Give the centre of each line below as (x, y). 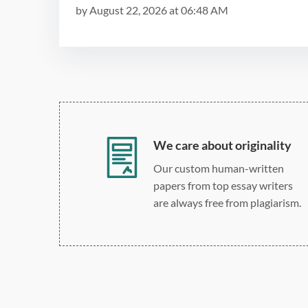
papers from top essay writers (223, 185)
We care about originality (222, 145)
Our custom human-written (219, 168)
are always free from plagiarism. (227, 202)
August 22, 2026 (128, 10)
